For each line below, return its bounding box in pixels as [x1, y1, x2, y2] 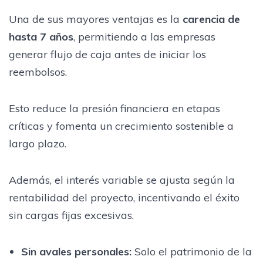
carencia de [183, 12, 240, 26]
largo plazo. [9, 136, 66, 150]
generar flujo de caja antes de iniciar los [9, 47, 206, 61]
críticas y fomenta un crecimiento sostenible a [9, 119, 234, 133]
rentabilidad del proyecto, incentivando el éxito [9, 190, 240, 204]
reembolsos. [9, 65, 67, 79]
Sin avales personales [21, 244, 129, 258]
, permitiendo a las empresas [73, 29, 215, 43]
